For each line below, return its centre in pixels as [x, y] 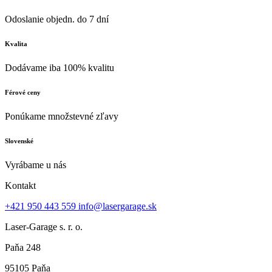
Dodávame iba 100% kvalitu [59, 68]
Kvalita [16, 44]
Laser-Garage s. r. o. [44, 226]
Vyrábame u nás [36, 165]
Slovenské [19, 141]
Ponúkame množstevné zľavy [62, 117]
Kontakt [20, 185]
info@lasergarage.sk [117, 206]
